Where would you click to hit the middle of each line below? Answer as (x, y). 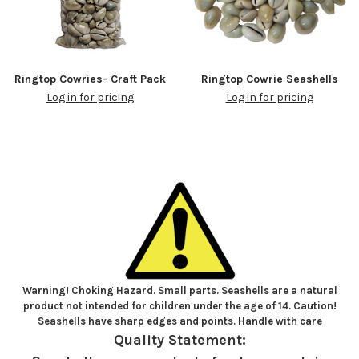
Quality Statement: (179, 340)
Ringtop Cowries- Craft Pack (90, 79)
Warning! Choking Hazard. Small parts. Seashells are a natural (179, 291)
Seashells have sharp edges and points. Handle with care (179, 321)
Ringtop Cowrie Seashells (269, 79)
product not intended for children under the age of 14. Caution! (179, 306)
